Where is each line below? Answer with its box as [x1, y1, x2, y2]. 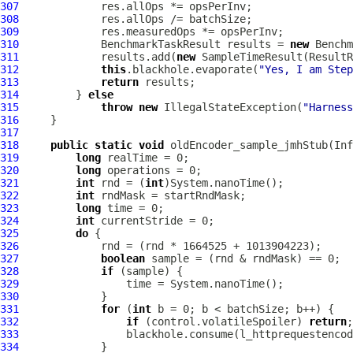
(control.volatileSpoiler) [139, 315, 309, 328]
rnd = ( [95, 176, 145, 189]
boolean [101, 252, 145, 265]
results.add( [19, 50, 176, 63]
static [95, 139, 132, 151]
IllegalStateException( [158, 101, 303, 113]
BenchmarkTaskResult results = [19, 38, 290, 50]
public [50, 139, 88, 151]
